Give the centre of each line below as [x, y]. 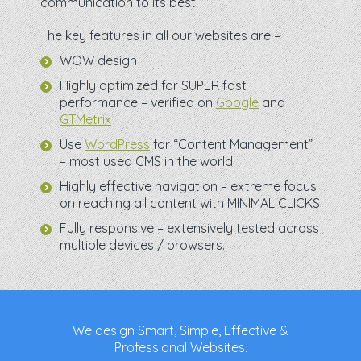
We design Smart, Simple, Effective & [180, 330]
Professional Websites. [180, 347]
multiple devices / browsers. [142, 245]
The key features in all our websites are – [160, 35]
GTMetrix [85, 119]
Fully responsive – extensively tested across [189, 228]
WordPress [117, 144]
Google [237, 102]
